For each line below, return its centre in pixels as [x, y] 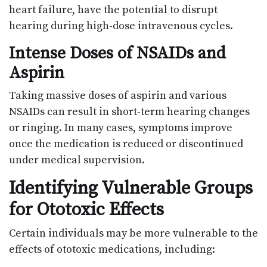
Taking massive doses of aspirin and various [118, 96]
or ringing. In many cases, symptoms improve [121, 128]
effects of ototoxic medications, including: [112, 250]
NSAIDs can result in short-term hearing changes [129, 112]
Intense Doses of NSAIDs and [117, 54]
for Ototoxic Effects [86, 210]
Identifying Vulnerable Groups [131, 189]
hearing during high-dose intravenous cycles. [121, 26]
